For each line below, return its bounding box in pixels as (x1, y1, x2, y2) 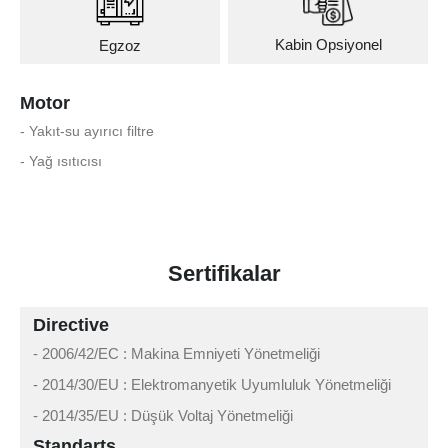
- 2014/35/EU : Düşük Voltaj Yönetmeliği (33, 407, 294, 425)
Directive (33, 315, 110, 336)
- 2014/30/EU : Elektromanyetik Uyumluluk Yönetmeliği (33, 376, 392, 394)
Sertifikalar (167, 260, 281, 286)
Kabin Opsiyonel (274, 36, 382, 54)
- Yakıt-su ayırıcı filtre (20, 122, 154, 139)
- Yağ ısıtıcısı (20, 152, 102, 169)
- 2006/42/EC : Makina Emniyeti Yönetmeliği (33, 345, 321, 363)
